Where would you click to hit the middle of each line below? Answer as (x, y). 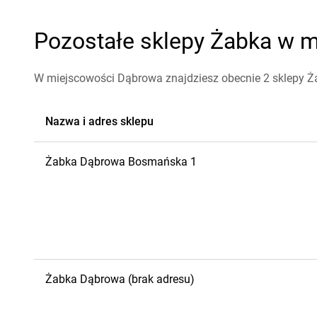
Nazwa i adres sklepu (99, 121)
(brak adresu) (161, 279)
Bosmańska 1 (162, 162)
